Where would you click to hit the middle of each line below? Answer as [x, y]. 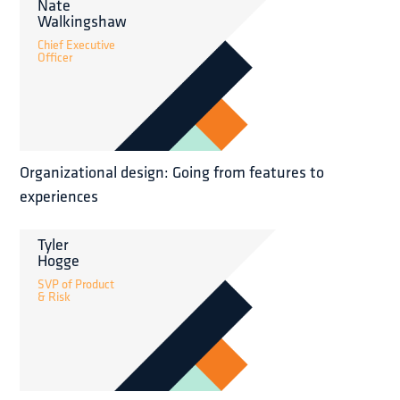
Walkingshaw [83, 21]
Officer [55, 57]
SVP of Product [76, 284]
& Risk [54, 297]
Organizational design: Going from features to [172, 172]
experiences [59, 196]
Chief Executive [77, 45]
